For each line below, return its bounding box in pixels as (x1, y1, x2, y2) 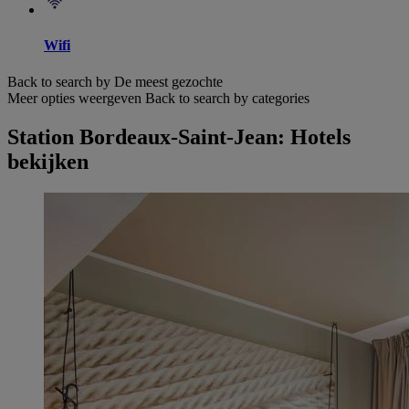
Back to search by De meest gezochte (7, 73, 223, 89)
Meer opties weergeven (7, 89, 142, 106)
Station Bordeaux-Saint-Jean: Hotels (7, 124, 351, 149)
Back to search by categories (145, 89, 309, 106)
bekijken (7, 149, 89, 173)
